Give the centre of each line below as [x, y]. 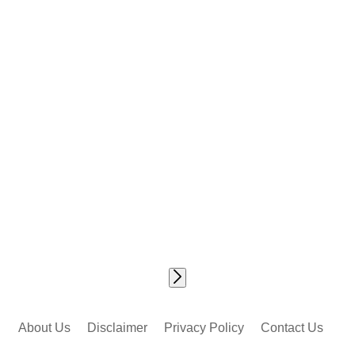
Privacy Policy [204, 327]
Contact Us [292, 327]
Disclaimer [117, 327]
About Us [44, 327]
